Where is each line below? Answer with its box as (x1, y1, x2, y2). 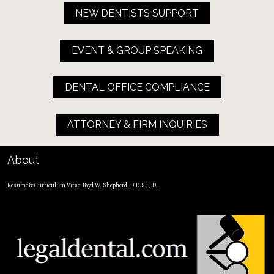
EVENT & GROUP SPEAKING (72, 44, 202, 56)
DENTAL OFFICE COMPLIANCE (64, 81, 210, 94)
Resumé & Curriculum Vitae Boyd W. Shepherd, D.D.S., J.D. (7, 180, 158, 189)
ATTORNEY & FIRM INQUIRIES (67, 119, 207, 131)
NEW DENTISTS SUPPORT (75, 7, 199, 19)
